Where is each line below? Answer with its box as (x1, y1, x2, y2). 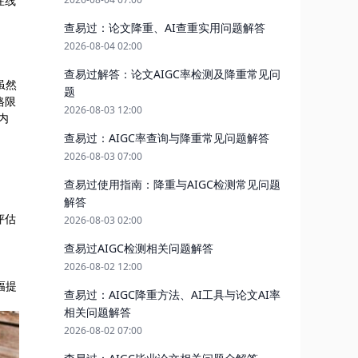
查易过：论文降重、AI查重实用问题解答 (64, 20, 265, 35)
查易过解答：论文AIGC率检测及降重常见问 (64, 66, 280, 82)
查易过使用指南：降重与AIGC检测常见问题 (64, 177, 280, 192)
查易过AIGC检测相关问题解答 (64, 241, 213, 256)
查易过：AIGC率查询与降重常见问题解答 (64, 130, 269, 145)
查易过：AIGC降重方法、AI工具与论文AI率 (64, 287, 280, 302)
